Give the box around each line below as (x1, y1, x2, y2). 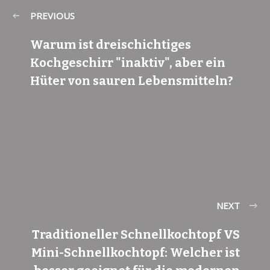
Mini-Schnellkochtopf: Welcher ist (31, 245, 240, 260)
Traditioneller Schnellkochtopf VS (32, 227, 240, 242)
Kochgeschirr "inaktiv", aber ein (30, 55, 225, 70)
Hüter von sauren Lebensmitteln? (30, 73, 233, 88)
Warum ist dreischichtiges (30, 37, 191, 52)
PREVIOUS (30, 9, 75, 22)
